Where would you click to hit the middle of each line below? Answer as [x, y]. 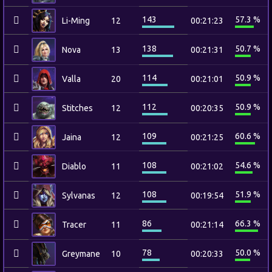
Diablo [74, 166]
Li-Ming [76, 21]
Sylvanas [79, 195]
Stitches [77, 108]
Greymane [81, 254]
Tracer [74, 225]
